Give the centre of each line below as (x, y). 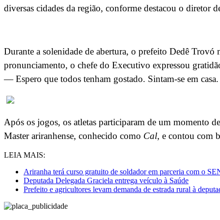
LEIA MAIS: (25, 155)
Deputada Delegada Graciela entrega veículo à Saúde (106, 181)
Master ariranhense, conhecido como (74, 136)
